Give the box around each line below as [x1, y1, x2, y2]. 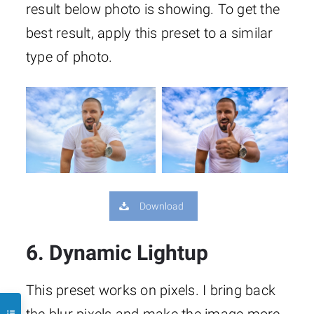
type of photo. [25, 48, 113, 65]
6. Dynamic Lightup [25, 240, 208, 265]
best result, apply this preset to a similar [25, 24, 273, 41]
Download [139, 200, 184, 212]
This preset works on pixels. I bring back [25, 281, 276, 299]
